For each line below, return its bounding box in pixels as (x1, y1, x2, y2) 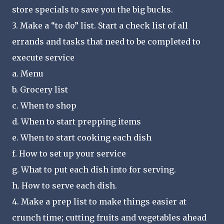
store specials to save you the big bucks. (12, 4, 173, 14)
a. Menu (12, 68, 43, 78)
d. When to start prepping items (12, 116, 141, 126)
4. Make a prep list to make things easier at (12, 196, 186, 206)
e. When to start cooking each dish (12, 132, 151, 142)
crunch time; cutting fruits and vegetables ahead (12, 212, 206, 222)
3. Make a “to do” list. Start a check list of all (12, 20, 188, 30)
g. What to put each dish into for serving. (12, 164, 176, 174)
